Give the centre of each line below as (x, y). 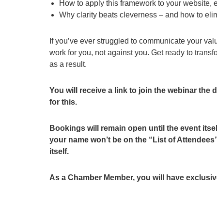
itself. (59, 151)
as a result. (68, 64)
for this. (63, 102)
